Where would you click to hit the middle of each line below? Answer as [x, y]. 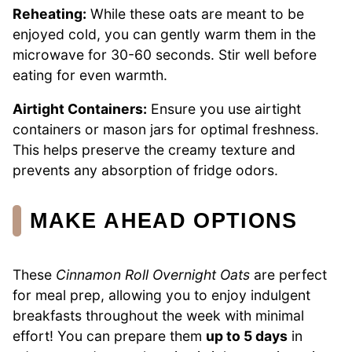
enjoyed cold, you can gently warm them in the [164, 34]
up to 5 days [247, 335]
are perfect [288, 274]
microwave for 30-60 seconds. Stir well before [165, 54]
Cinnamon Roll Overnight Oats [153, 274]
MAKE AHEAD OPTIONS [164, 221]
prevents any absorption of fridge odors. [145, 170]
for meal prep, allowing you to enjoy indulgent [161, 295]
